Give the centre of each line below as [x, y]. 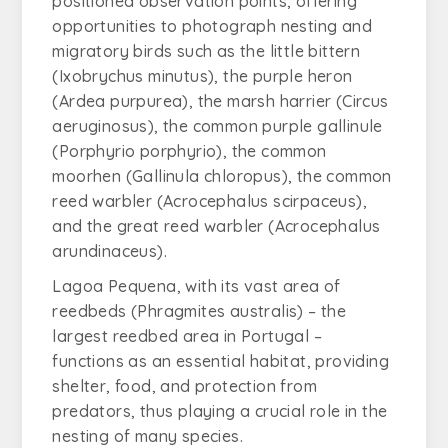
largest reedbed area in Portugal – [187, 336]
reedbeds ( [95, 311]
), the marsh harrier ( [262, 101]
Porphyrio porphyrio [137, 151]
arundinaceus [105, 251]
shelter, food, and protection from [185, 386]
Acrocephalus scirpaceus [260, 201]
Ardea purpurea [120, 101]
